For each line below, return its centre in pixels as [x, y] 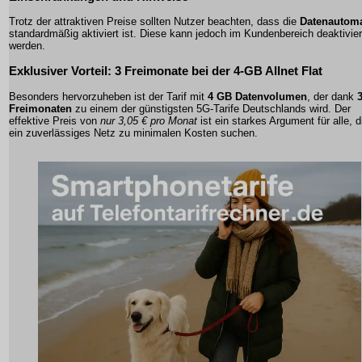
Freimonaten [40, 108]
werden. [27, 46]
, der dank [332, 96]
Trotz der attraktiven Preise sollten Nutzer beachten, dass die [154, 22]
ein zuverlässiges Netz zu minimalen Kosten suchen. [133, 133]
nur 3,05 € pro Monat [149, 120]
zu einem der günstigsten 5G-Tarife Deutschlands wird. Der [211, 108]
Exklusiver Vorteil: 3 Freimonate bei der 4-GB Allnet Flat [166, 71]
